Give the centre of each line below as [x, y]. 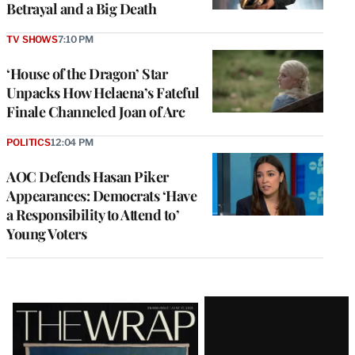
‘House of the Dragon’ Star [87, 74]
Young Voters [46, 234]
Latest [40, 309]
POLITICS [29, 142]
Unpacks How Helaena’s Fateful [103, 93]
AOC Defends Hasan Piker [88, 177]
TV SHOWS [32, 39]
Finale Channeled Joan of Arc [95, 112]
